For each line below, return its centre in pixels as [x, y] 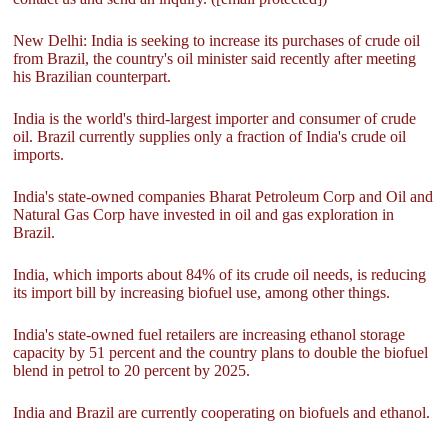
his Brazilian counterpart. [96, 76]
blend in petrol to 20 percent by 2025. [136, 370]
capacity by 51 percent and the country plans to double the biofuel [221, 352]
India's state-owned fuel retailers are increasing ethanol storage [209, 334]
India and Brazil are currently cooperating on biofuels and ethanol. [222, 412]
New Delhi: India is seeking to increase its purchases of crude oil [217, 40]
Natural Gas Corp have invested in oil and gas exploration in [204, 214]
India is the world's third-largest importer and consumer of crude [215, 118]
